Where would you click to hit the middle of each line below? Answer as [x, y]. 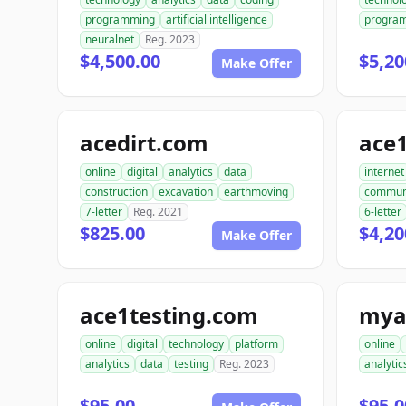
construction [116, 192]
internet [384, 172]
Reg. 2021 [158, 212]
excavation [186, 192]
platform [256, 344]
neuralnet [110, 39]
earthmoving [256, 192]
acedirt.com [144, 143]
